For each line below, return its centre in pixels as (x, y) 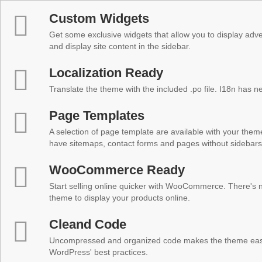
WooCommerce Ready (117, 170)
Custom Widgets (99, 18)
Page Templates (97, 116)
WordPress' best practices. (99, 252)
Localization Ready (106, 73)
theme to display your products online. (120, 198)
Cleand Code (88, 224)
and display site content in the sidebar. (120, 46)
